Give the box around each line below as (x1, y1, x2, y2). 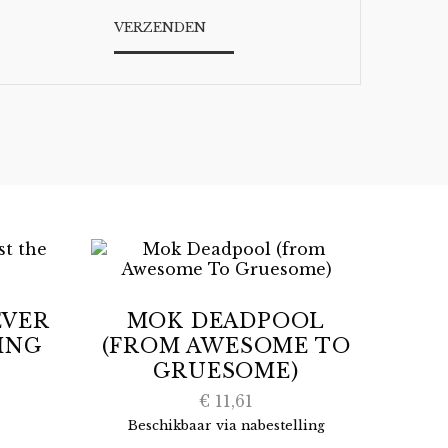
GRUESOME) (153, 359, 299, 383)
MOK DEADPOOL (126, 309, 326, 333)
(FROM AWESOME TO (101, 334, 351, 358)
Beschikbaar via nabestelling (127, 418, 325, 433)
